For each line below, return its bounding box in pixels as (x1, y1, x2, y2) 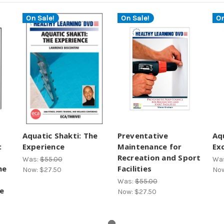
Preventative (117, 130, 168, 140)
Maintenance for (117, 141, 182, 151)
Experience (22, 141, 64, 151)
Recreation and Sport (117, 152, 201, 162)
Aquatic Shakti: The (22, 130, 98, 140)
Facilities (117, 163, 151, 173)
